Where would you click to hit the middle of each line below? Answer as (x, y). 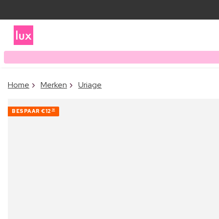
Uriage (90, 85)
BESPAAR (26, 111)
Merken (54, 85)
